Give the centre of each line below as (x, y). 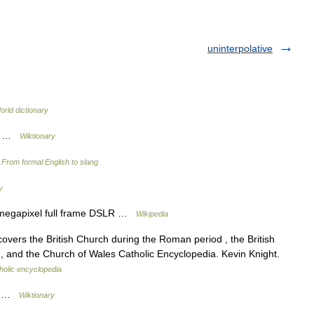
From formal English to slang (50, 162)
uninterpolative (240, 48)
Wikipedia (152, 214)
